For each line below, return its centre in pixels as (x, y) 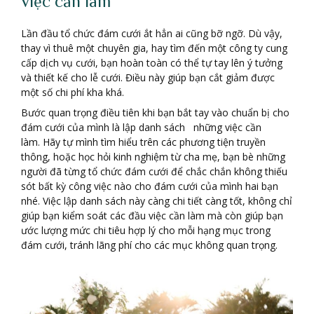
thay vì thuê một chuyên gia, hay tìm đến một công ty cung (154, 48)
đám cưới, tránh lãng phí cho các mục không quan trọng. (149, 245)
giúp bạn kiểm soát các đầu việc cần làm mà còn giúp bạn (152, 216)
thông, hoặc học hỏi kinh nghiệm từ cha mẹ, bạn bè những (153, 157)
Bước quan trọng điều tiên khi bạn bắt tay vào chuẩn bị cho (155, 113)
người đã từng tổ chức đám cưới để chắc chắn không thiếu (154, 172)
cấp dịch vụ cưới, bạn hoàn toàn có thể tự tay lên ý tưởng (152, 63)
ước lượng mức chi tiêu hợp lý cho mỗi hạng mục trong (146, 231)
